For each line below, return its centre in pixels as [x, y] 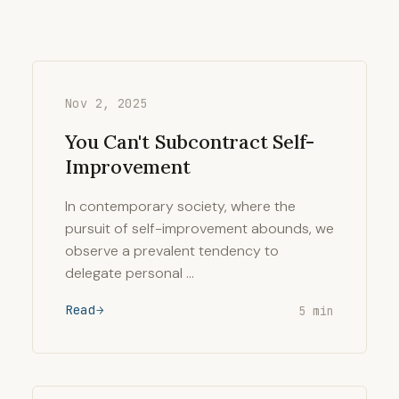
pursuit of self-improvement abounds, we [199, 228]
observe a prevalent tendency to [172, 251]
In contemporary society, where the [180, 206]
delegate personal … [130, 273]
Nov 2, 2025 [106, 103]
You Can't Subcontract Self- [190, 142]
